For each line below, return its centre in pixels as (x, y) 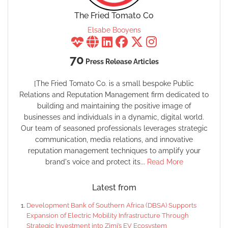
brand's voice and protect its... (96, 162)
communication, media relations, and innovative (114, 140)
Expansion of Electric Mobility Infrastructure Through (108, 216)
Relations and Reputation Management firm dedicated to (114, 95)
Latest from (114, 188)
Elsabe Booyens (114, 30)
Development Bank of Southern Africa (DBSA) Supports (111, 206)
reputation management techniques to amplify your (114, 151)
